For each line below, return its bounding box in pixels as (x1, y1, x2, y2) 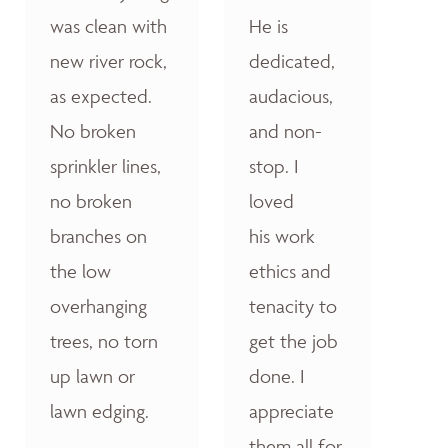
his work (249, 224, 315, 248)
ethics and (249, 259, 331, 283)
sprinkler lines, (50, 154, 161, 178)
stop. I (249, 154, 299, 178)
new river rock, (50, 49, 167, 73)
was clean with (50, 14, 167, 38)
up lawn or (50, 364, 135, 388)
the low (50, 259, 111, 283)
